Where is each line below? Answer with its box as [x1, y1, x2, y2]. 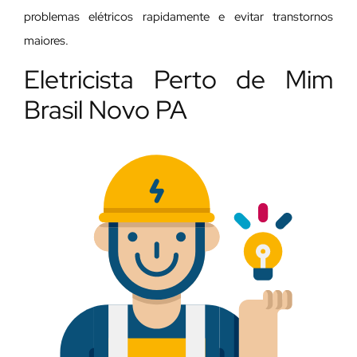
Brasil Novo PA [24, 92, 187, 127]
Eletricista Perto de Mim [24, 61, 333, 96]
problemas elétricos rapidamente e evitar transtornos [24, 9, 333, 25]
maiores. [24, 33, 69, 49]
